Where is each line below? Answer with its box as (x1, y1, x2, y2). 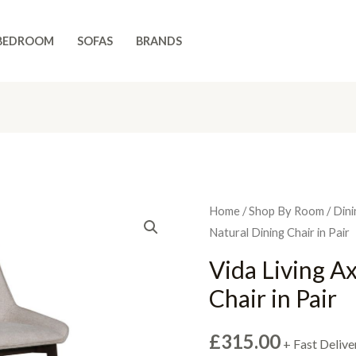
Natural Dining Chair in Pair (209, 225, 350, 240)
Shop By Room (249, 203, 325, 219)
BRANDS (135, 34, 182, 48)
